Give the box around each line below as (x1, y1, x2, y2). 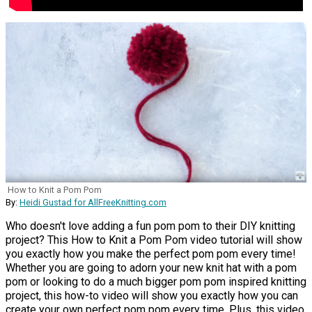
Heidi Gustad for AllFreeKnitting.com (19, 196, 166, 208)
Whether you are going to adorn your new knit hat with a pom (6, 260, 297, 274)
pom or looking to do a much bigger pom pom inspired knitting (6, 274, 306, 288)
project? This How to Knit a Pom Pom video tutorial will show (6, 233, 302, 247)
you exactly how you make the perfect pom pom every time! (6, 247, 296, 260)
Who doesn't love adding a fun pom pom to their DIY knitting (6, 219, 295, 233)
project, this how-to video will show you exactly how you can (6, 288, 298, 302)
